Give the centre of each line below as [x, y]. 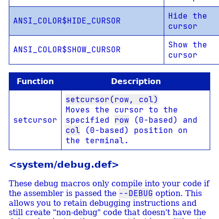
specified [90, 120]
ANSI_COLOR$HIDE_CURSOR [67, 21]
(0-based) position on [134, 131]
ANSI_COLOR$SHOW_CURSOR [67, 50]
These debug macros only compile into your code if [109, 183]
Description [136, 82]
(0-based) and [163, 120]
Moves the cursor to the [122, 110]
